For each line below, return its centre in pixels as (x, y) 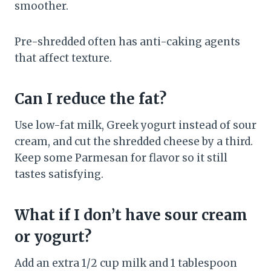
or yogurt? (53, 237)
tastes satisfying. (59, 175)
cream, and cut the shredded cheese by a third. (134, 142)
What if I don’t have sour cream (131, 215)
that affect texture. (63, 58)
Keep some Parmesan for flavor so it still (121, 158)
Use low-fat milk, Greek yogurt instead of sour (135, 126)
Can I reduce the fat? (90, 99)
